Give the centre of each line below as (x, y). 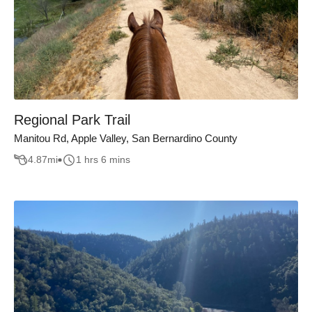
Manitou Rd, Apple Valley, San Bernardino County (126, 138)
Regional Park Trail (72, 120)
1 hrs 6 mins (103, 160)
